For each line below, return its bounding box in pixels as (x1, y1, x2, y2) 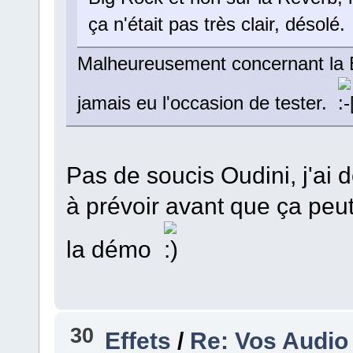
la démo (65, 236, 164, 263)
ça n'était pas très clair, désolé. (87, 13, 345, 35)
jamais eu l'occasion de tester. (76, 92, 338, 114)
